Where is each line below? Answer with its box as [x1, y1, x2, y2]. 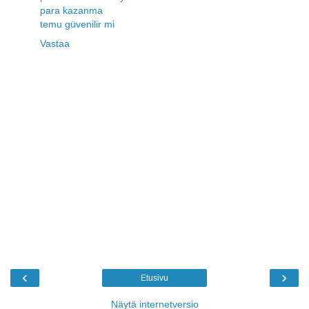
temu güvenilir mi [40, 18, 114, 30]
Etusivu [141, 273, 168, 283]
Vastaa [40, 37, 70, 49]
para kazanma [40, 4, 103, 16]
